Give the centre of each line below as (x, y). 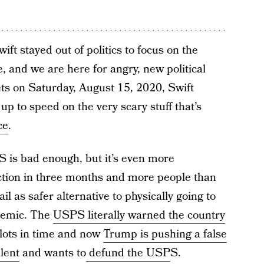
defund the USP (128, 253)
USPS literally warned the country (139, 215)
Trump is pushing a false (165, 234)
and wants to (52, 253)
